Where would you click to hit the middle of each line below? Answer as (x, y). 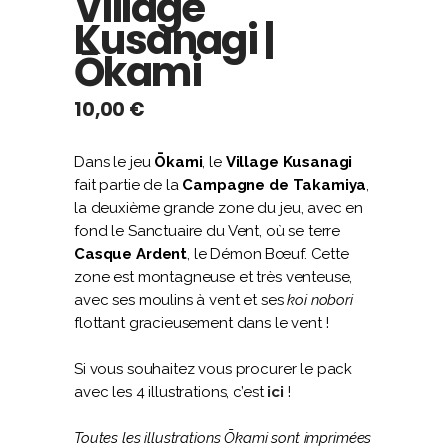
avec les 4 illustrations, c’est (171, 392)
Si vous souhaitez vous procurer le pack (213, 369)
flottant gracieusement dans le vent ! (201, 323)
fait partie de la (128, 185)
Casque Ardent (131, 254)
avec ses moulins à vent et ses (181, 300)
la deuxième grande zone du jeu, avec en (219, 208)
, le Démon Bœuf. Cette (268, 254)
